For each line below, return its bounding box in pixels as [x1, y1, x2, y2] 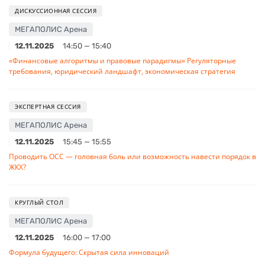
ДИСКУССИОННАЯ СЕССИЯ [15, 6, 96, 15]
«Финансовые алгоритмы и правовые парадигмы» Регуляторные [9, 55, 236, 66]
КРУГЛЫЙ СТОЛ [15, 198, 63, 206]
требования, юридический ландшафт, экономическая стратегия [9, 66, 235, 76]
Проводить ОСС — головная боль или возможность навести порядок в [9, 151, 256, 161]
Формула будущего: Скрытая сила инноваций [9, 247, 169, 257]
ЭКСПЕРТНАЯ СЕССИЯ [15, 102, 81, 111]
